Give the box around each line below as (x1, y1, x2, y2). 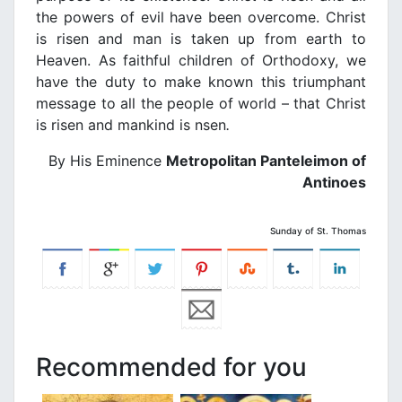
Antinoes (302, 173, 366, 192)
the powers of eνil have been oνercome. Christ (36, 8, 366, 27)
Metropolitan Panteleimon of (166, 152, 366, 170)
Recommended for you (36, 352, 307, 383)
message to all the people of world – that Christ (36, 94, 366, 113)
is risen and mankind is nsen (36, 116, 226, 135)
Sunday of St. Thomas (270, 225, 366, 237)
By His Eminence (48, 152, 166, 170)
